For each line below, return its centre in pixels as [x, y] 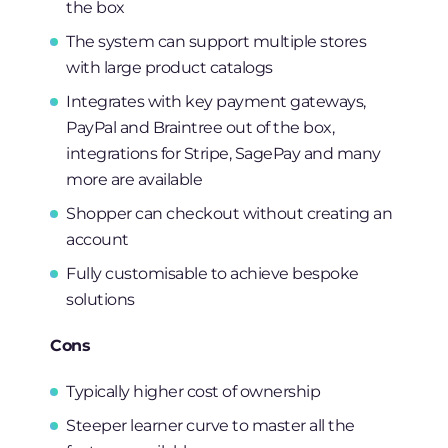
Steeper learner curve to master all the [210, 425]
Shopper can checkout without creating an [229, 213]
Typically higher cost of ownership [193, 391]
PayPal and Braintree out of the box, [200, 127]
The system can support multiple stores [216, 41]
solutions [100, 299]
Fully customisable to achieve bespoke [212, 273]
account [97, 239]
